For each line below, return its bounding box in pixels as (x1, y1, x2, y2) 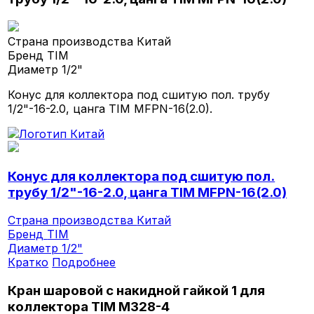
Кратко (8, 255, 49, 270)
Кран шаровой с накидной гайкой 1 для (8, 282, 266, 299)
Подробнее (52, 255, 116, 270)
